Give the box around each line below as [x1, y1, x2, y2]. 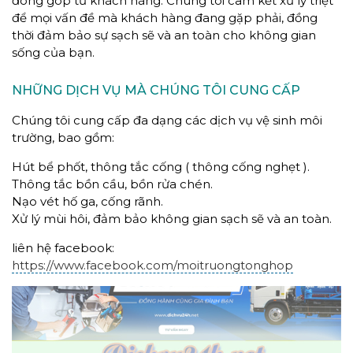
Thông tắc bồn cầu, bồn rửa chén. [12, 176, 213, 191]
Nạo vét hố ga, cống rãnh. [12, 193, 163, 209]
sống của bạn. [12, 44, 95, 60]
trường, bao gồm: [12, 129, 114, 145]
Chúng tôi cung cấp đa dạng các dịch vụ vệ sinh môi [12, 112, 322, 128]
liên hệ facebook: [12, 240, 114, 255]
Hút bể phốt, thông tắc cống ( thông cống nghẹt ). [12, 158, 310, 174]
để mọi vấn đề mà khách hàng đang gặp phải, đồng [12, 9, 318, 25]
